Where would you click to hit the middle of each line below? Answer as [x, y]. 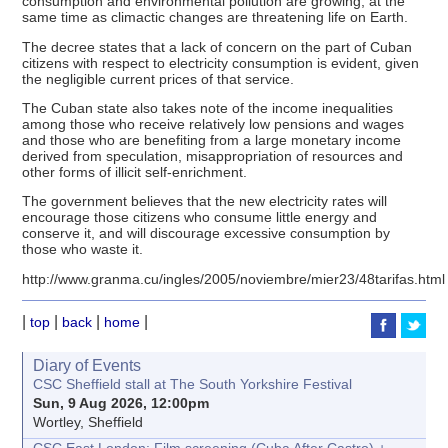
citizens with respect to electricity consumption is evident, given [221, 62]
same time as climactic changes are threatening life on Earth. [215, 17]
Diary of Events [87, 366]
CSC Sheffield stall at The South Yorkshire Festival [193, 384]
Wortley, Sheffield [88, 422]
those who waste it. [83, 249]
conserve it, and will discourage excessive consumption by [206, 233]
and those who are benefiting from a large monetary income [212, 140]
